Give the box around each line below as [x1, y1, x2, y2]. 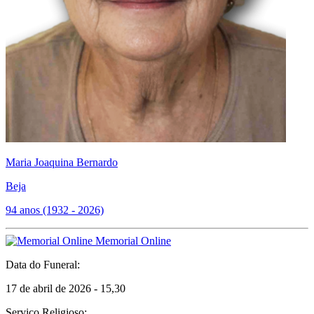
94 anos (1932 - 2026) [6, 204, 104, 216]
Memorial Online [93, 235, 171, 247]
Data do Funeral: [6, 259, 80, 271]
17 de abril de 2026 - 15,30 [6, 282, 125, 294]
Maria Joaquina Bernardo [6, 156, 118, 168]
